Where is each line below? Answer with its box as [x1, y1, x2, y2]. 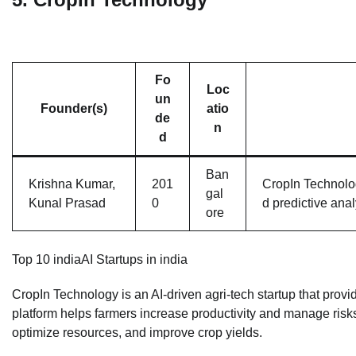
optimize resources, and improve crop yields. [12, 326, 262, 340]
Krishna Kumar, [29, 177, 115, 192]
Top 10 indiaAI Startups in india [12, 253, 188, 267]
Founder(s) [41, 102, 107, 116]
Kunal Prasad [29, 196, 106, 211]
